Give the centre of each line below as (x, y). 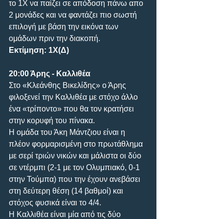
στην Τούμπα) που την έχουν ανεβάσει (76, 179)
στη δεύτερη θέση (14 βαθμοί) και (67, 191)
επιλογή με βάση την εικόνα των (65, 26)
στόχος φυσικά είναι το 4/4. (55, 202)
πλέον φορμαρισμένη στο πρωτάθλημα (77, 144)
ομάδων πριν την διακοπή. (55, 38)
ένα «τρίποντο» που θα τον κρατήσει (72, 109)
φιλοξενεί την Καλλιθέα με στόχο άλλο (74, 97)
